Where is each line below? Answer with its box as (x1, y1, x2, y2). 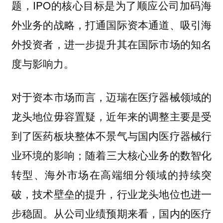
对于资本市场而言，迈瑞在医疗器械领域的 (11, 89, 212, 104)
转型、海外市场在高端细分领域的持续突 (11, 166, 212, 182)
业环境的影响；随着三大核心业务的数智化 (11, 147, 212, 162)
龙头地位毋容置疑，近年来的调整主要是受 (11, 108, 212, 123)
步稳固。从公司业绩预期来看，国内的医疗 (11, 205, 212, 221)
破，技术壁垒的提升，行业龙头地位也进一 (11, 186, 212, 201)
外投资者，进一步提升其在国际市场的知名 (11, 36, 212, 52)
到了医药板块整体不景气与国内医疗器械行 (11, 127, 212, 143)
